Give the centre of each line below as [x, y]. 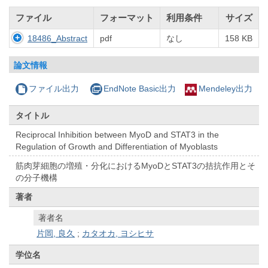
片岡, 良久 [56, 234]
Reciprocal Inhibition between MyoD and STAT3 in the [118, 134]
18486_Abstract [57, 39]
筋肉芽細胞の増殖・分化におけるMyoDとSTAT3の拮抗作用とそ [136, 166]
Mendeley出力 [225, 89]
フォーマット [127, 18]
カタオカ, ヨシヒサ [118, 234]
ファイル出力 [54, 89]
